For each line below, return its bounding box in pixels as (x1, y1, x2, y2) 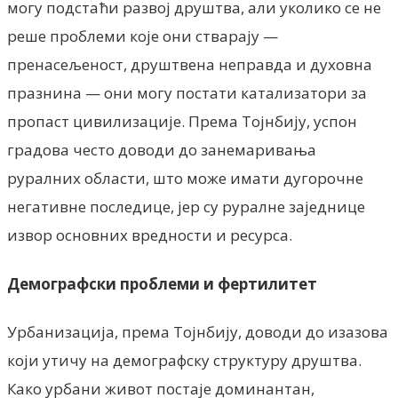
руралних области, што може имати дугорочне (7, 167, 363, 188)
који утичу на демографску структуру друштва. (7, 350, 362, 371)
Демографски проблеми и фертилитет (7, 273, 317, 294)
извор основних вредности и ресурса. (7, 224, 292, 245)
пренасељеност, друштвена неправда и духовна (7, 53, 372, 75)
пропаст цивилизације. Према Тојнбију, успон (7, 110, 357, 131)
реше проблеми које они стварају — (7, 25, 278, 46)
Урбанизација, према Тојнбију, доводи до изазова (7, 322, 388, 343)
